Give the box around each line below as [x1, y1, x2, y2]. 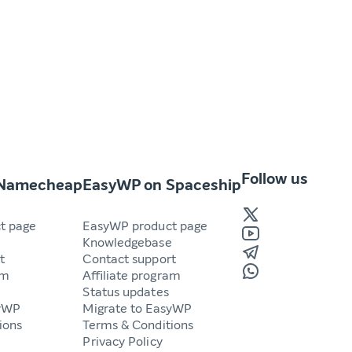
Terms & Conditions [82, 316, 194, 333]
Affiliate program [82, 266, 181, 284]
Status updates [82, 283, 169, 300]
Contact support [82, 250, 176, 267]
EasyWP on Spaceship [82, 174, 242, 196]
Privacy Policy [82, 332, 163, 350]
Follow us [241, 167, 309, 189]
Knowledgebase [82, 233, 172, 251]
